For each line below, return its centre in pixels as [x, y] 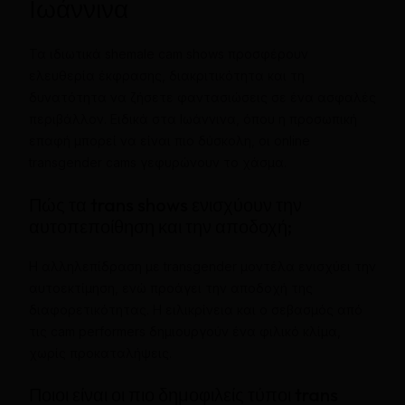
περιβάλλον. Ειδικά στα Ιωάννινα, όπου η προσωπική [193, 119]
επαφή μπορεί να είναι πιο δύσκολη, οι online [169, 141]
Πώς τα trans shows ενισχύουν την [165, 204]
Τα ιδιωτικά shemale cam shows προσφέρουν [168, 54]
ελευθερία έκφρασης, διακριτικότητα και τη [166, 76]
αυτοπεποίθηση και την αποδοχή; [160, 226]
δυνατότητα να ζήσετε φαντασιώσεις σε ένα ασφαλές [202, 98]
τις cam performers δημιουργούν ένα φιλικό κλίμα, [184, 331]
